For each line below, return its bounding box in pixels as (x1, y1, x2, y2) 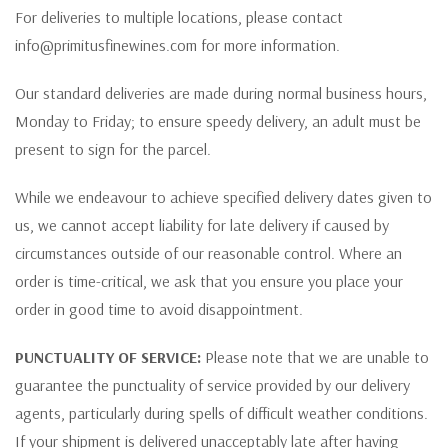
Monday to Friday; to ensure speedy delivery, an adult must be (15, 110, 421, 131)
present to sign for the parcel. (15, 138, 211, 159)
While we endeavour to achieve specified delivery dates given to (15, 186, 432, 207)
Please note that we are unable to (201, 346, 429, 367)
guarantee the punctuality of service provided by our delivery (15, 374, 410, 395)
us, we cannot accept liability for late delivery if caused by (15, 214, 389, 235)
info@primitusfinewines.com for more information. (15, 34, 340, 55)
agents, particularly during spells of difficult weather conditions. (15, 402, 428, 423)
